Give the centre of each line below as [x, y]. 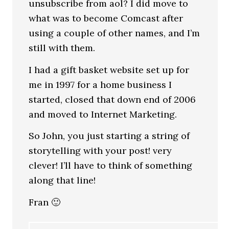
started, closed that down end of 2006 [112, 99]
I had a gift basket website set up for [109, 70]
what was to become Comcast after [106, 18]
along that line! [62, 180]
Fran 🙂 [45, 202]
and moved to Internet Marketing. [103, 114]
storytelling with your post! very [100, 151]
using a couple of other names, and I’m [114, 33]
